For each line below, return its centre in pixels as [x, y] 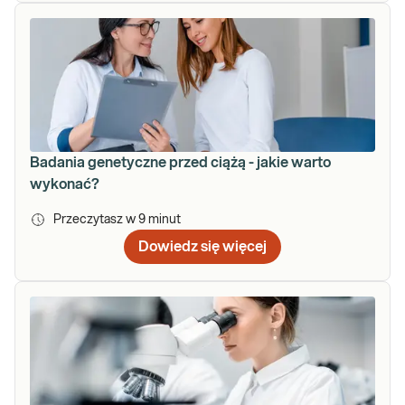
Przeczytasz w [96, 219]
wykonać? [65, 184]
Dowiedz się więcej [202, 246]
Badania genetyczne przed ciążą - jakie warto [180, 162]
